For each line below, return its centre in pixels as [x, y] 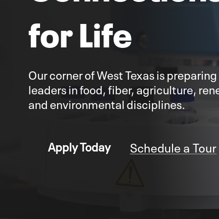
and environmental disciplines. [107, 103]
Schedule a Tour [173, 146]
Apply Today [79, 146]
